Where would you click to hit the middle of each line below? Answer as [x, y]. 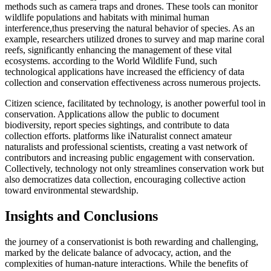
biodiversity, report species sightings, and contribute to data [117, 125]
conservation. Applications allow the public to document [112, 114]
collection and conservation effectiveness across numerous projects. [133, 83]
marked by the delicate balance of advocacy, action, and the [118, 253]
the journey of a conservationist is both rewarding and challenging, [132, 242]
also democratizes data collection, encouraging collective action [125, 180]
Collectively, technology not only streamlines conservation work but [134, 169]
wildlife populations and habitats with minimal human [107, 18]
